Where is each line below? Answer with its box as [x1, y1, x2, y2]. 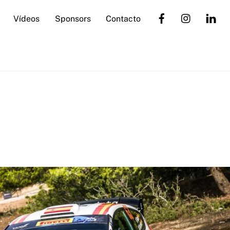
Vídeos [13, 14, 40, 24]
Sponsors [54, 14, 91, 24]
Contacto [106, 14, 141, 24]
